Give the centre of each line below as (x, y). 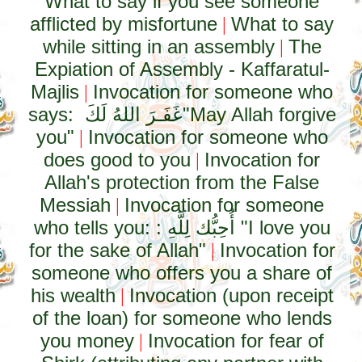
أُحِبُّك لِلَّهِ (201, 227)
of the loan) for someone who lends (182, 318)
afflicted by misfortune (124, 24)
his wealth (73, 295)
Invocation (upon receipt (231, 295)
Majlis (55, 92)
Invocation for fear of (236, 341)
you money (87, 341)
